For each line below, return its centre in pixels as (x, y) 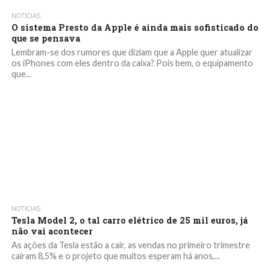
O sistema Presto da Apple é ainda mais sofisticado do (135, 27)
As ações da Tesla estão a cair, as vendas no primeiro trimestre (130, 245)
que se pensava (46, 38)
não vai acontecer (52, 231)
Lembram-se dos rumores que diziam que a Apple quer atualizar (132, 52)
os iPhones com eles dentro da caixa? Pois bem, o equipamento (132, 63)
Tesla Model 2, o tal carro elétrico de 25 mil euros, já (129, 220)
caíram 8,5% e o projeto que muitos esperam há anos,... (115, 256)
